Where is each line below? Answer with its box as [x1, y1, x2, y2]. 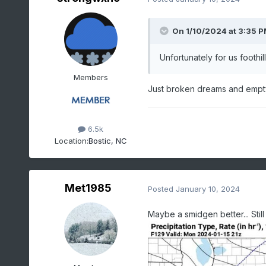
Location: [54, 135, 88, 145]
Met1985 [65, 182, 112, 195]
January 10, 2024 [175, 183, 240, 194]
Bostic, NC [88, 135, 127, 145]
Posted [147, 183, 176, 194]
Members [73, 72, 108, 83]
